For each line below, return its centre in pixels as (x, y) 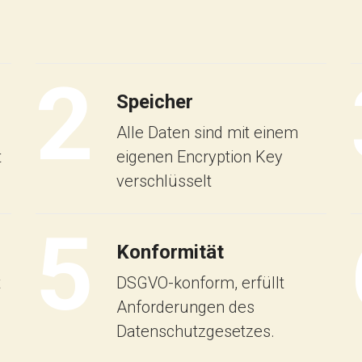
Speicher (155, 101)
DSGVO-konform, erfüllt (200, 282)
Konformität (170, 252)
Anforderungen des (185, 307)
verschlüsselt (164, 181)
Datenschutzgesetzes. (196, 331)
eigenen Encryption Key (200, 156)
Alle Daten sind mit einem (207, 132)
